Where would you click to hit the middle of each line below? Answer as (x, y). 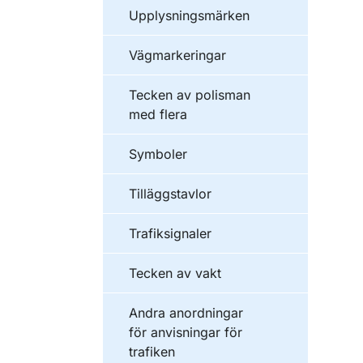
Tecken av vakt (175, 273)
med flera (158, 114)
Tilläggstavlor (170, 194)
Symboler (158, 154)
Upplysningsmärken (189, 15)
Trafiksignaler (170, 233)
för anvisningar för (186, 332)
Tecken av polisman (190, 95)
